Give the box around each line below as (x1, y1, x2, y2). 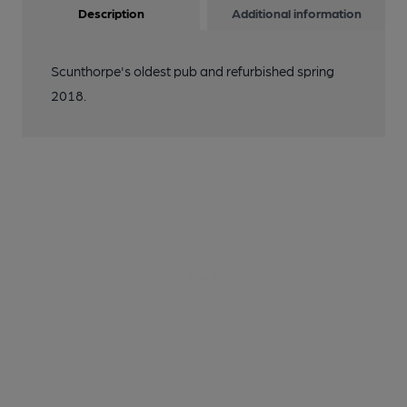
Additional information (231, 5, 362, 20)
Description (77, 5, 144, 20)
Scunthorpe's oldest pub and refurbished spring (51, 63, 334, 79)
